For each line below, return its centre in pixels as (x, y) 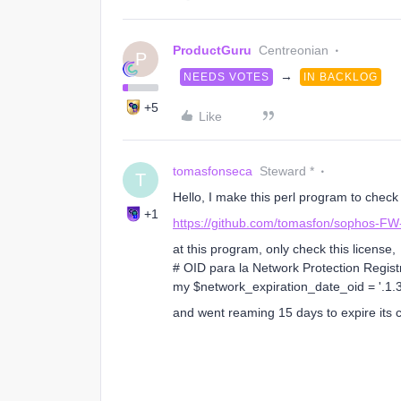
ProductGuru (212, 50)
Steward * (287, 171)
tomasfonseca (213, 171)
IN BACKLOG (341, 77)
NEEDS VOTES (226, 77)
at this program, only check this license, (286, 249)
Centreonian (294, 50)
